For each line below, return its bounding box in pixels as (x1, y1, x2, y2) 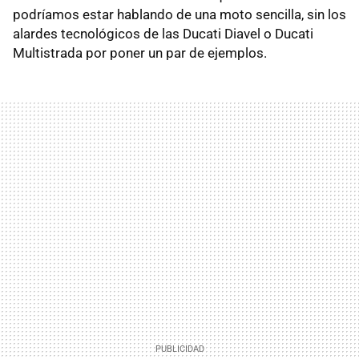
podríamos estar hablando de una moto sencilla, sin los (13, 6, 346, 23)
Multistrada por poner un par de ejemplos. (13, 45, 267, 62)
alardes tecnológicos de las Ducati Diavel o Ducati (13, 26, 313, 42)
